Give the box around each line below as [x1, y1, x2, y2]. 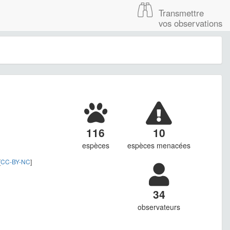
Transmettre [159, 7, 204, 19]
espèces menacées [127, 140, 191, 151]
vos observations [159, 17, 222, 29]
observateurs [138, 202, 181, 213]
